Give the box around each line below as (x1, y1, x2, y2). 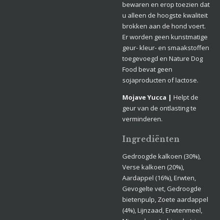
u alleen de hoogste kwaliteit (122, 11, 208, 20)
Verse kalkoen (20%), (122, 162, 184, 171)
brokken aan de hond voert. (122, 22, 206, 30)
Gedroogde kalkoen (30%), (122, 151, 201, 161)
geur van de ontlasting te (122, 104, 196, 112)
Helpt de (173, 93, 198, 102)
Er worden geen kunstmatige (122, 32, 208, 41)
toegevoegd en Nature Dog (122, 54, 203, 63)
